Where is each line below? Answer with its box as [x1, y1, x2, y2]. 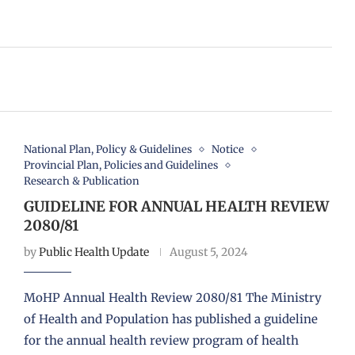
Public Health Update [38, 245, 149, 260]
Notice [211, 143, 244, 157]
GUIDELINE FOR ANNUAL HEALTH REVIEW [23, 197, 329, 216]
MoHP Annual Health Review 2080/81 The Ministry [23, 290, 322, 306]
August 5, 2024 [169, 245, 248, 260]
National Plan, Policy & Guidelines [23, 143, 192, 157]
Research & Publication [23, 174, 139, 189]
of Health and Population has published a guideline [23, 311, 318, 327]
